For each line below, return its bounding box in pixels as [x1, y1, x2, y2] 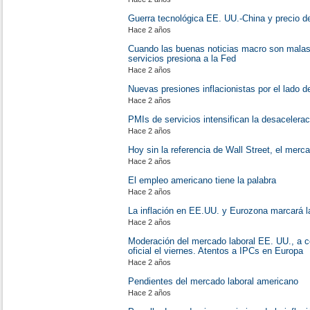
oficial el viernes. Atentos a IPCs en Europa [128, 246, 303, 256]
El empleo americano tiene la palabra [128, 175, 276, 185]
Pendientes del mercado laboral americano [128, 276, 298, 286]
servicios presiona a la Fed [128, 53, 236, 64]
